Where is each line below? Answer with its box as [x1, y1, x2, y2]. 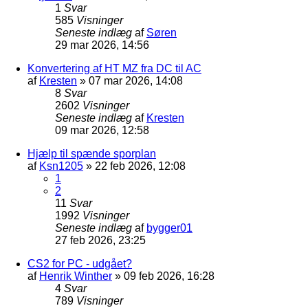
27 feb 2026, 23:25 [55, 234, 146, 246]
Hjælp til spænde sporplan [27, 147, 156, 159]
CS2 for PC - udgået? [27, 257, 132, 269]
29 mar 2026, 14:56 [55, 38, 149, 51]
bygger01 [146, 221, 192, 234]
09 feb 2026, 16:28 [124, 269, 214, 282]
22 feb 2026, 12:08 [95, 159, 186, 172]
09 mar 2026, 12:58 [55, 124, 149, 136]
